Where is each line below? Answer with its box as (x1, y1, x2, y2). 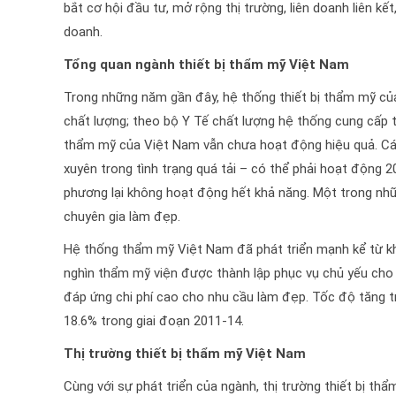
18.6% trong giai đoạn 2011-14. (64, 313, 244, 330)
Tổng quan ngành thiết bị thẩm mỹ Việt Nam (64, 57, 349, 73)
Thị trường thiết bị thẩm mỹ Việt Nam (64, 346, 306, 362)
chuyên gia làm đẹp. (64, 209, 180, 225)
